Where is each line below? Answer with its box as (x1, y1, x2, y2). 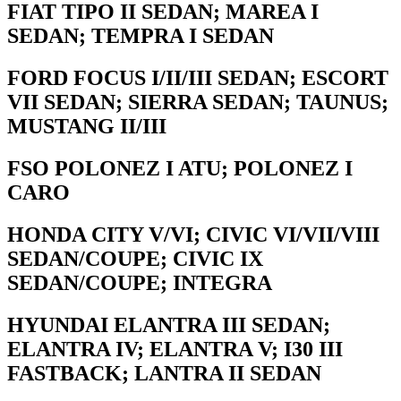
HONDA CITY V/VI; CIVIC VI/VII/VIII (7, 223, 380, 247)
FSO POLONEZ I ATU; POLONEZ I (7, 157, 353, 181)
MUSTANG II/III (7, 115, 166, 139)
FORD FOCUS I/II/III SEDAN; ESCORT (7, 66, 388, 90)
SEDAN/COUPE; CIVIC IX (7, 247, 263, 271)
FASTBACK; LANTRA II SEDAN (7, 362, 321, 386)
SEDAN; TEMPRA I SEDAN (7, 24, 274, 48)
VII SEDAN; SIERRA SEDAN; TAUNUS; (7, 90, 388, 115)
